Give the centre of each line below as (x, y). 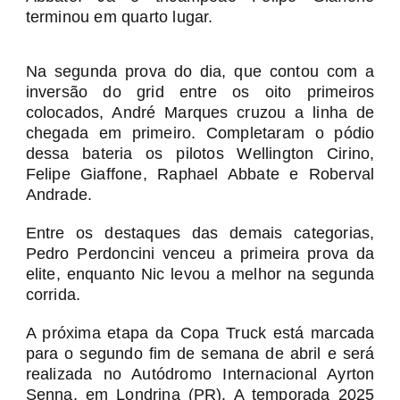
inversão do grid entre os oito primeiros (200, 92)
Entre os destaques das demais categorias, (200, 233)
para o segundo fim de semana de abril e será (200, 354)
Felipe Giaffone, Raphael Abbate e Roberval (200, 174)
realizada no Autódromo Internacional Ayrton (200, 374)
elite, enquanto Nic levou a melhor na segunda (200, 274)
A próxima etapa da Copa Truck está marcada (200, 333)
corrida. (53, 295)
